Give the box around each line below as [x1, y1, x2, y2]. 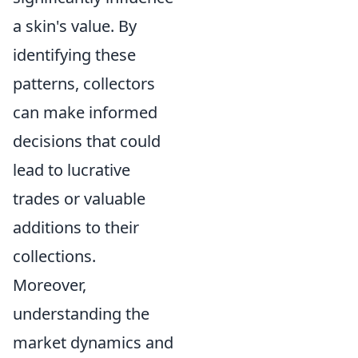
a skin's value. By [13, 15, 137, 38]
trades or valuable [13, 188, 145, 210]
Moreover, [13, 274, 86, 296]
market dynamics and [13, 332, 173, 354]
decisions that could [13, 130, 161, 153]
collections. [13, 245, 96, 268]
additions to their [13, 217, 139, 239]
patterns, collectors [13, 73, 155, 95]
